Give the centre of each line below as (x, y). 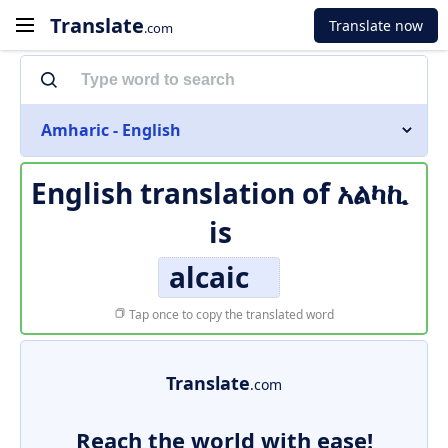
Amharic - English (111, 130)
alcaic (209, 277)
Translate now (376, 25)
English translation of (183, 193)
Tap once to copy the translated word (230, 314)
